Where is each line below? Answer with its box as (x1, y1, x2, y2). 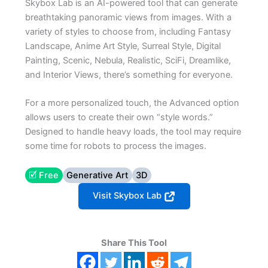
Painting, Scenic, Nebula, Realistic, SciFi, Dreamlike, (25, 54, 231, 66)
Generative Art (66, 169, 129, 181)
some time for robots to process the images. (25, 141, 206, 152)
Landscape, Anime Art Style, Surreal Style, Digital (25, 40, 221, 51)
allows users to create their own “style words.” (25, 112, 213, 123)
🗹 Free (29, 169, 59, 181)
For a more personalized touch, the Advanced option (25, 98, 239, 109)
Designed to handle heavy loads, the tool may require (25, 126, 241, 138)
